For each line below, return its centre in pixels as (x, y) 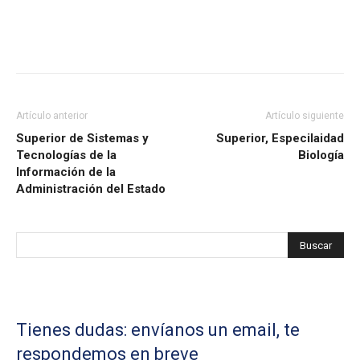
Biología (321, 155)
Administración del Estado (91, 189)
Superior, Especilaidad (280, 138)
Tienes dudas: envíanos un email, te (158, 330)
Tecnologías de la (66, 155)
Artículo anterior (52, 116)
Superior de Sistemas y (82, 138)
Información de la (66, 172)
